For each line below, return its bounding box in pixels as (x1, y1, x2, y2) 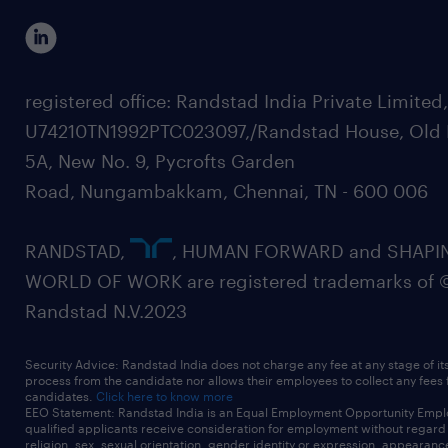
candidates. (25, 389, 96, 404)
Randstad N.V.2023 (25, 300, 187, 323)
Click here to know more (96, 389, 233, 404)
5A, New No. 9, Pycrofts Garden (25, 150, 295, 173)
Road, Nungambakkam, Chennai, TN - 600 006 (25, 180, 428, 203)
